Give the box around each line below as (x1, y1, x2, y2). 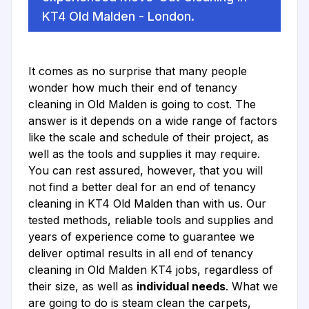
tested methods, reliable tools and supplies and (28, 213, 273, 227)
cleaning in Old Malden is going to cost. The (28, 97, 256, 111)
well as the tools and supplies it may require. (28, 147, 260, 161)
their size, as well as (28, 279, 137, 293)
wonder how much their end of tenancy (28, 81, 237, 94)
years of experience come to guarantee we (28, 230, 255, 243)
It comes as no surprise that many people (28, 64, 247, 78)
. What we (226, 279, 278, 293)
